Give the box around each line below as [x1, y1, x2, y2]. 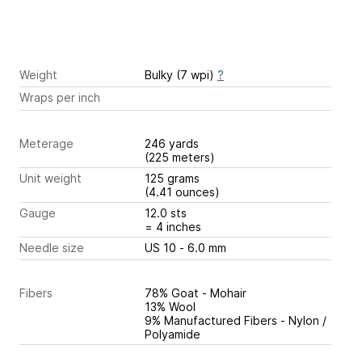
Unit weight [19, 170, 82, 185]
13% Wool [145, 300, 196, 314]
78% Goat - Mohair [145, 286, 246, 301]
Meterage [19, 136, 74, 150]
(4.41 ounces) [145, 184, 220, 199]
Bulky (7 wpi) [145, 67, 217, 82]
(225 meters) [145, 149, 215, 164]
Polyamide [145, 327, 200, 342]
